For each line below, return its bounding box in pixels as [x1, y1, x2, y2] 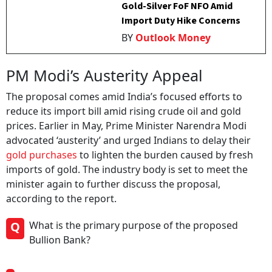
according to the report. [6, 192, 117, 205]
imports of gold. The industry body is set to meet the [6, 163, 248, 176]
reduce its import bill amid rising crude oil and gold [6, 104, 241, 118]
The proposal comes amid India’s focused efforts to [6, 90, 242, 103]
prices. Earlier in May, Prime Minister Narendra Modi [6, 119, 246, 132]
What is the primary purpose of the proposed [29, 219, 239, 232]
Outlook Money [135, 31, 211, 44]
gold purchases [6, 148, 77, 161]
